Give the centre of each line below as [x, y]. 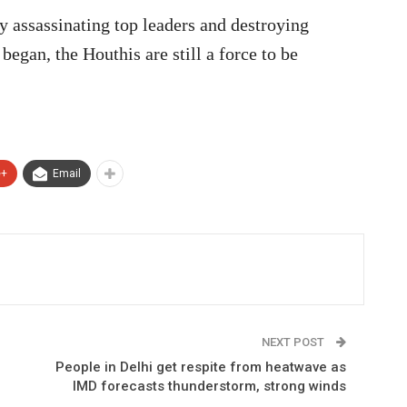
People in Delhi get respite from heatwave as [200, 367]
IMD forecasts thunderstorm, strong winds [209, 386]
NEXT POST [294, 342]
